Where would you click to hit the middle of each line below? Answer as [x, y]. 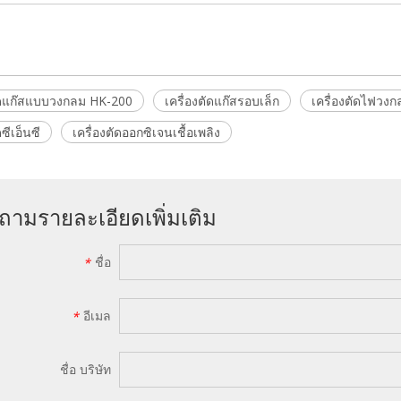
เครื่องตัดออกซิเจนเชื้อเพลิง [146, 132]
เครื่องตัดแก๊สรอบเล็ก [222, 101]
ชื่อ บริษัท [85, 369]
